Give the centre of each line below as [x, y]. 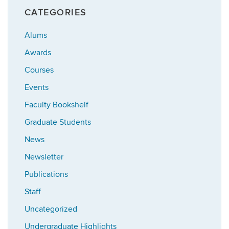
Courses [39, 70]
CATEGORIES [56, 12]
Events [37, 87]
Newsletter [44, 157]
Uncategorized [51, 209]
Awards [38, 52]
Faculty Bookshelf [56, 105]
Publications [46, 174]
